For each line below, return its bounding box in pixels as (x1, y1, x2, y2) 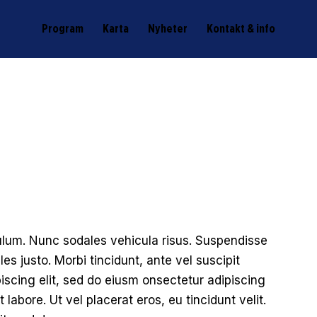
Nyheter (148, 23, 188, 35)
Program (41, 23, 83, 35)
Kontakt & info (207, 23, 276, 35)
